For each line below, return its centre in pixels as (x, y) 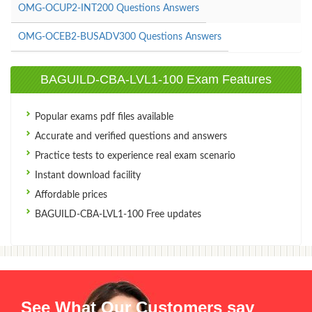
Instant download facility (86, 175)
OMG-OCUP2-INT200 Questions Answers (109, 8)
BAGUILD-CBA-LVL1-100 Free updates (117, 214)
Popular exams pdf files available (103, 117)
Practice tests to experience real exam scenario (134, 156)
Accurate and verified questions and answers (130, 136)
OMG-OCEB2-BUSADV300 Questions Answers (120, 37)
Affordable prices (70, 195)
